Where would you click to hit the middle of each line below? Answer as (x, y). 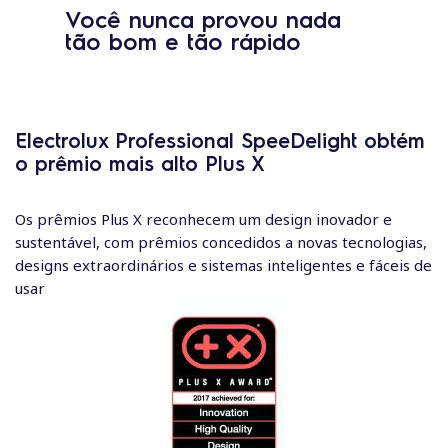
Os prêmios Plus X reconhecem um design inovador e (203, 218)
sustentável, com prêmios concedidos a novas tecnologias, (221, 241)
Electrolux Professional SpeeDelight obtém (220, 139)
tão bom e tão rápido (183, 40)
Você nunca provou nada (203, 18)
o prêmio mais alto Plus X (140, 162)
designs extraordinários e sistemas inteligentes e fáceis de (223, 264)
